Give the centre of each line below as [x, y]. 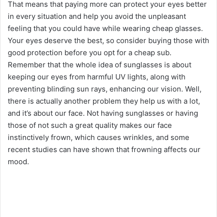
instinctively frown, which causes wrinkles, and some [99, 137]
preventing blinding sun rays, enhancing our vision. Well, [105, 89]
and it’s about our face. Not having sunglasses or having [103, 113]
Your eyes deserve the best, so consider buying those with [108, 40]
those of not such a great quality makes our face [90, 125]
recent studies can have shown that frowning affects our [104, 149]
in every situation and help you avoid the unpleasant [97, 16]
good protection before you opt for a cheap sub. [90, 52]
